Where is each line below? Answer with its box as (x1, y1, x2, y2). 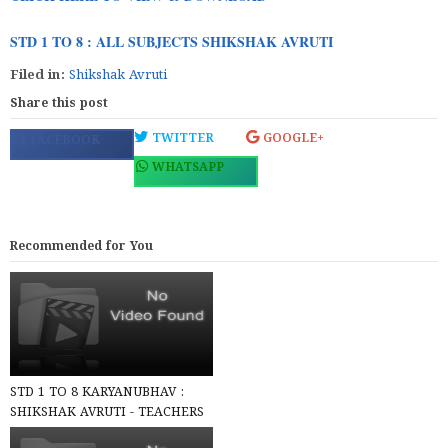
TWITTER (148, 130, 214, 147)
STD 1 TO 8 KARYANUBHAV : (10, 384, 184, 402)
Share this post (10, 95, 108, 112)
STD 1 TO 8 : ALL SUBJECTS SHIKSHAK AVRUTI (10, 31, 333, 52)
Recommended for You (10, 238, 153, 255)
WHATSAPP (148, 159, 224, 176)
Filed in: (10, 66, 69, 85)
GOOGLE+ (259, 130, 324, 147)
